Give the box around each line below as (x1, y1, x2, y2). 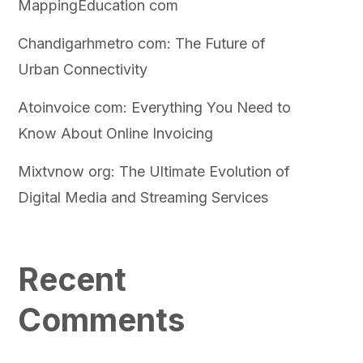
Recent (17, 259, 126, 298)
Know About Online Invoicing (17, 124, 213, 142)
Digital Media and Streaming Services (17, 188, 268, 206)
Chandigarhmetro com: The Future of (17, 34, 266, 52)
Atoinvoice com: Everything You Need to (17, 98, 291, 116)
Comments (17, 300, 185, 339)
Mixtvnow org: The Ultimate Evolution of (17, 162, 290, 180)
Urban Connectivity (17, 60, 147, 78)
